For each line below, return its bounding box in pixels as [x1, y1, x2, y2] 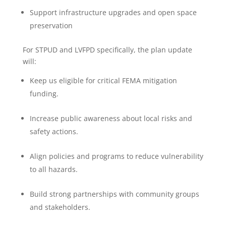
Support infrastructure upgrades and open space [29, 7, 197, 17]
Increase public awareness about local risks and [29, 113, 192, 123]
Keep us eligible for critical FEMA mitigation [29, 75, 177, 85]
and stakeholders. [29, 202, 90, 212]
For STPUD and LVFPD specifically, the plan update [22, 44, 192, 54]
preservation [29, 20, 73, 30]
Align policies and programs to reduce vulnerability [29, 151, 203, 161]
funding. [29, 88, 59, 98]
